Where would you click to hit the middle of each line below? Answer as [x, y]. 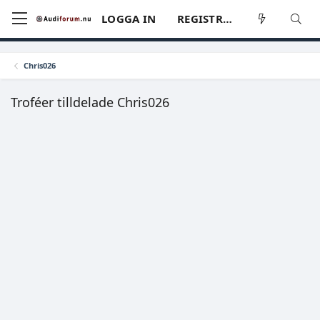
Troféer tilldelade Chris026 [90, 102]
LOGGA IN [129, 19]
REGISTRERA [227, 19]
